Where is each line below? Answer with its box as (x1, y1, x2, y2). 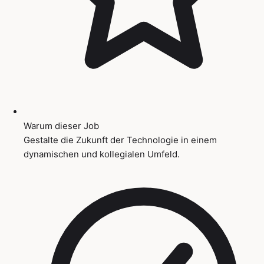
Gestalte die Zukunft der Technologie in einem (24, 134, 217, 146)
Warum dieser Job (24, 120, 99, 131)
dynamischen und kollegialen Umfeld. (24, 148, 180, 160)
